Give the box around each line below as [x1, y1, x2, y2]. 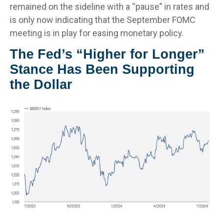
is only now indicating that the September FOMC [10, 15, 196, 25]
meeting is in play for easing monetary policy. [10, 28, 184, 38]
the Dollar [10, 77, 72, 92]
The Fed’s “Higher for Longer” [10, 47, 205, 62]
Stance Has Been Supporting [10, 62, 195, 77]
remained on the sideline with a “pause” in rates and [10, 1, 209, 12]
